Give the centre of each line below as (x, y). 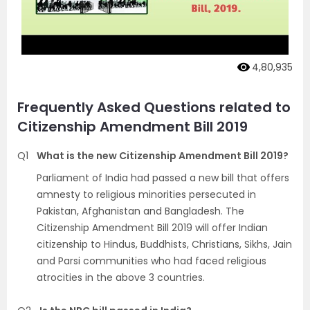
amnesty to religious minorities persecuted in (146, 194)
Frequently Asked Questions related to (154, 107)
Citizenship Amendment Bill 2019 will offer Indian (152, 227)
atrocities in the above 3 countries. (121, 277)
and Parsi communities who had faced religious (152, 261)
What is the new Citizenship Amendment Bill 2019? (163, 155)
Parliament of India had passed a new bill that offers (163, 177)
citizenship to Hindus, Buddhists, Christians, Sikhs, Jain (164, 244)
